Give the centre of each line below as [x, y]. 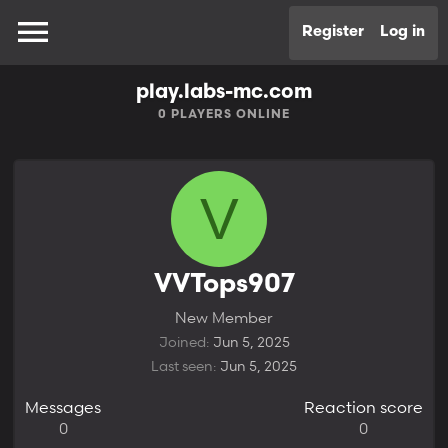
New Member [224, 317]
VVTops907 [224, 285]
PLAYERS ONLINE [228, 115]
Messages [63, 407]
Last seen [182, 365]
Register [333, 32]
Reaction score [363, 407]
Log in [402, 32]
